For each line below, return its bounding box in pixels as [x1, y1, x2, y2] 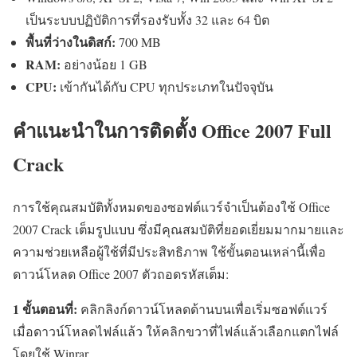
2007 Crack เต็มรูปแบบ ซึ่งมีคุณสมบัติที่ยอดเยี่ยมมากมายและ [13, 221, 344, 238]
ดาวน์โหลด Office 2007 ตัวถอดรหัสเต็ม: [13, 265, 229, 283]
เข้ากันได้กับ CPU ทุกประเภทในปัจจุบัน [57, 77, 273, 95]
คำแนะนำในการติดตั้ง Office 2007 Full [13, 116, 331, 144]
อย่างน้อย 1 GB [61, 55, 147, 73]
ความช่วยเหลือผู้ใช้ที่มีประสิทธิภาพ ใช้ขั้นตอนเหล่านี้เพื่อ [13, 243, 326, 261]
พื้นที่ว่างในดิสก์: [25, 32, 116, 51]
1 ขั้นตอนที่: [13, 300, 77, 319]
